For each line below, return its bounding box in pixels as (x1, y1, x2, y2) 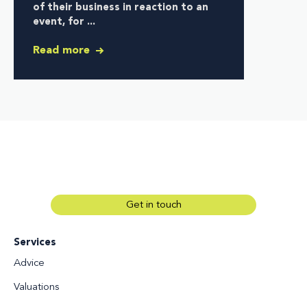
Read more (33, 45, 93, 57)
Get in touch (125, 200, 182, 211)
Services (14, 238, 56, 249)
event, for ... (33, 17, 95, 28)
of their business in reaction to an (33, 3, 208, 14)
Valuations (14, 282, 59, 293)
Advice (14, 258, 45, 269)
